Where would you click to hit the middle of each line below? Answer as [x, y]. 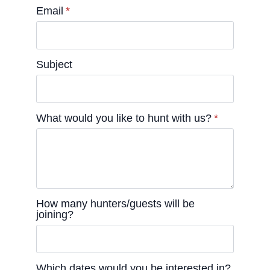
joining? [55, 215]
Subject [54, 64]
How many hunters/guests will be [115, 204]
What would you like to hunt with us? [124, 118]
